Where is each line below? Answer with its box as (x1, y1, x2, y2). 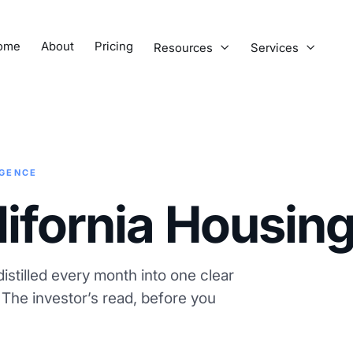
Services (250, 39, 299, 55)
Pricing (94, 39, 133, 54)
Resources (153, 39, 213, 55)
